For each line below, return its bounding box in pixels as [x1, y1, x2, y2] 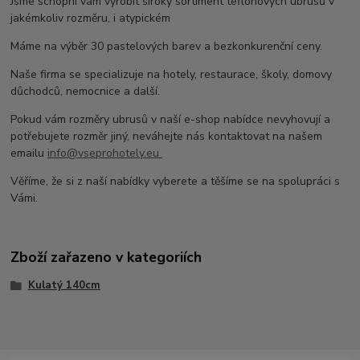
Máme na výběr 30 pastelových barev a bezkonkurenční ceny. [10, 38, 323, 54]
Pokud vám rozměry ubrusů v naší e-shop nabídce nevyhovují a [10, 111, 331, 127]
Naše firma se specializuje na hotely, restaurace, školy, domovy [10, 66, 333, 82]
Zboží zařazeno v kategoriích [10, 247, 202, 268]
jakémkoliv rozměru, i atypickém [10, 10, 171, 26]
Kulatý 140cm [27, 278, 100, 293]
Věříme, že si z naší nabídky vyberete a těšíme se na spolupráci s [10, 173, 341, 189]
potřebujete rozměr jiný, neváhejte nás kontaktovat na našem [10, 128, 323, 144]
